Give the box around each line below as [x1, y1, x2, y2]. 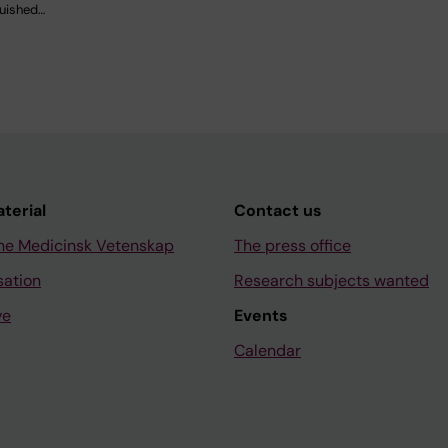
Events [234, 304, 288, 326]
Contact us [234, 199, 322, 221]
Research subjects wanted [234, 269, 429, 291]
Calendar [234, 339, 301, 361]
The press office [234, 234, 351, 256]
